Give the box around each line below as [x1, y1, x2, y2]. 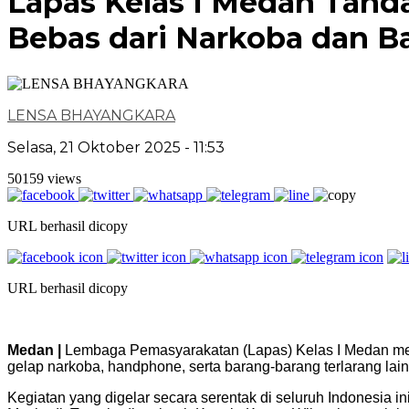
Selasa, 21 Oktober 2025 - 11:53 [7, 138, 225, 156]
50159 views [7, 170, 81, 186]
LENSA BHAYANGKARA [7, 106, 175, 124]
